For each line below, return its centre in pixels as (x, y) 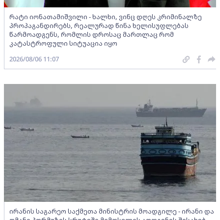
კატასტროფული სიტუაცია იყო (63, 43)
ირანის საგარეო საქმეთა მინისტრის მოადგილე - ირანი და (112, 211)
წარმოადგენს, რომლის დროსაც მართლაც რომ (92, 34)
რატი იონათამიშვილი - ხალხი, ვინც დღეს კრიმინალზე (106, 17)
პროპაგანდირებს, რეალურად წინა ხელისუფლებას (99, 26)
